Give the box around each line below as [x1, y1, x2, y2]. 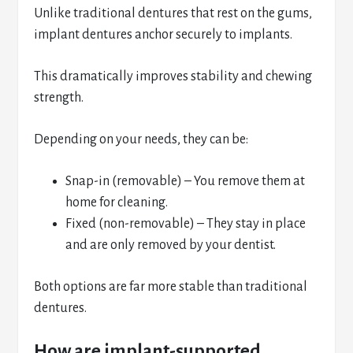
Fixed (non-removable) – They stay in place [65, 217, 307, 231]
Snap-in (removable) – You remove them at [65, 174, 306, 188]
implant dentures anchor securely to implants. [34, 28, 293, 42]
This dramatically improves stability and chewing [34, 69, 313, 84]
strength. [34, 91, 84, 105]
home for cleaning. [65, 195, 169, 210]
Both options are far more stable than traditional [34, 280, 308, 294]
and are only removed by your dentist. [65, 238, 277, 252]
